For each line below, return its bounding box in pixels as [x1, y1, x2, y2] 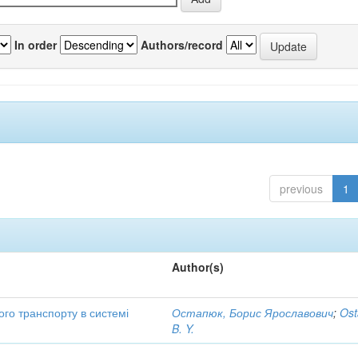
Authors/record [141, 36, 223, 53]
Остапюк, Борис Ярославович [172, 304, 334, 320]
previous [279, 181, 323, 197]
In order [14, 36, 57, 53]
